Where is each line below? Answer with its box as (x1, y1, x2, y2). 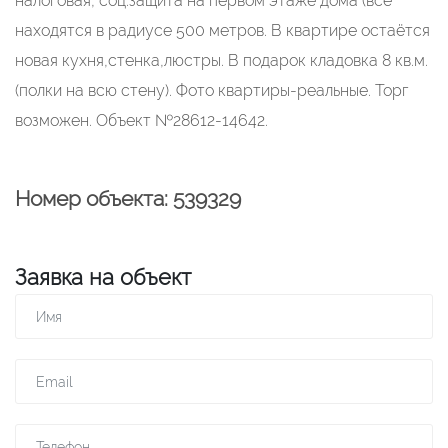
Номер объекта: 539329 (15, 186, 241, 211)
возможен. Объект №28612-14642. (15, 111, 268, 130)
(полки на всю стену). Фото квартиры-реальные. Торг (15, 81, 409, 100)
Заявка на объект (15, 264, 191, 290)
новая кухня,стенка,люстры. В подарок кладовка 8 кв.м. (15, 51, 428, 70)
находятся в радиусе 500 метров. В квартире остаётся (15, 21, 430, 40)
